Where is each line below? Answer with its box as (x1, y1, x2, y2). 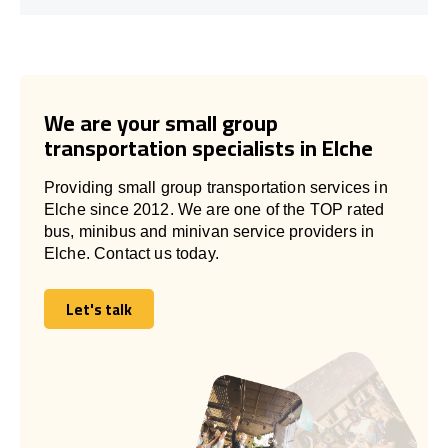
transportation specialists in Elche (44, 126, 373, 169)
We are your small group (44, 101, 278, 144)
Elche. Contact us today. (44, 244, 219, 262)
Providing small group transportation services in (44, 178, 388, 196)
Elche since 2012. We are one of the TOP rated (44, 200, 385, 218)
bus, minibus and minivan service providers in (44, 222, 375, 240)
